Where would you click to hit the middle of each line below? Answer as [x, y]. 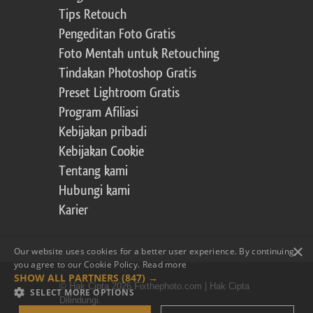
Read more [165, 264]
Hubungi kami [94, 191]
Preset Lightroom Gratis [119, 93]
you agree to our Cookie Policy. [78, 264]
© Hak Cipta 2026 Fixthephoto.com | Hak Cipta [154, 286]
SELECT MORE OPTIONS [82, 292]
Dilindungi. [80, 300]
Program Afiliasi [99, 113]
